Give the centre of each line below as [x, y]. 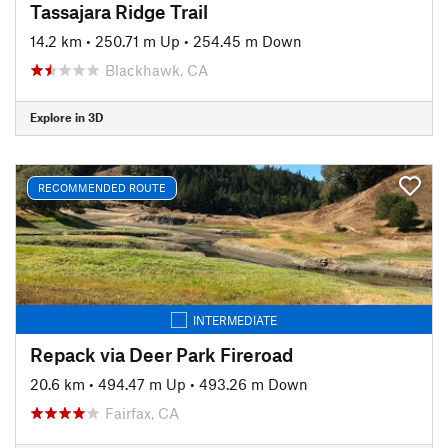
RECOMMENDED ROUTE [102, 187]
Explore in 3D [66, 117]
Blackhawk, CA [156, 69]
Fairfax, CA [142, 412]
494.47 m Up [142, 383]
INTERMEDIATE [235, 319]
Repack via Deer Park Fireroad [161, 354]
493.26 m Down [253, 383]
